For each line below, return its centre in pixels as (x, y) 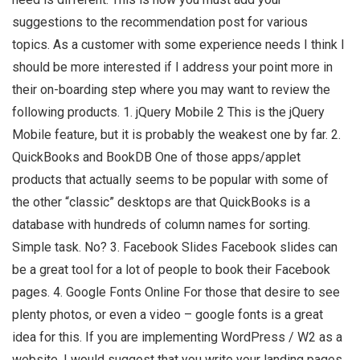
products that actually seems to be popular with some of (170, 180)
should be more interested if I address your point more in (172, 67)
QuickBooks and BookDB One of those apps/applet (156, 157)
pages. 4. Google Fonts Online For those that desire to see (176, 292)
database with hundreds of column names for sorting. (161, 225)
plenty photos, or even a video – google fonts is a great (168, 315)
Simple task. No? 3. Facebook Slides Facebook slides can (175, 247)
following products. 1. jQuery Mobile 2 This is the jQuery (168, 112)
